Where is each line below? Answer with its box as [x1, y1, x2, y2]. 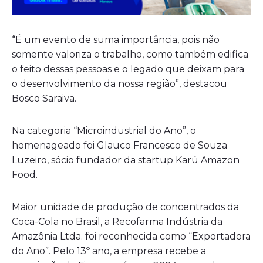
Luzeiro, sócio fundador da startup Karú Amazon [12, 154, 240, 166]
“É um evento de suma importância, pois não [12, 34, 220, 46]
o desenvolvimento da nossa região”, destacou [12, 78, 227, 90]
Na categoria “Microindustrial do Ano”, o [12, 125, 196, 137]
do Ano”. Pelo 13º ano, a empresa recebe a [12, 245, 206, 257]
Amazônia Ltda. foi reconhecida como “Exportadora [12, 231, 251, 242]
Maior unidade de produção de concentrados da [12, 201, 239, 213]
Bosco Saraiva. [12, 93, 76, 104]
